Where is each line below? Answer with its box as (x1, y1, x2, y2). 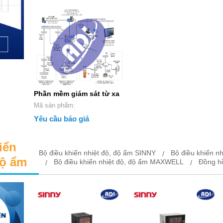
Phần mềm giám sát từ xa (34, 89, 119, 98)
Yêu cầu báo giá (34, 114, 89, 123)
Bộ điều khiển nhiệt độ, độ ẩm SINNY (39, 148, 156, 157)
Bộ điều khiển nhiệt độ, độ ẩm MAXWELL (54, 157, 184, 166)
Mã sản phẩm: (57, 101, 75, 109)
